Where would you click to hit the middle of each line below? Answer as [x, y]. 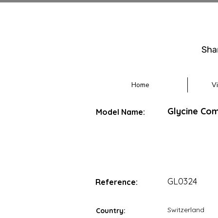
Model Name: [120, 112]
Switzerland [186, 210]
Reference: [117, 182]
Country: [111, 211]
